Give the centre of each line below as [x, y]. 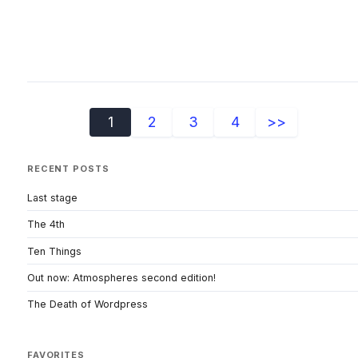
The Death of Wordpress [88, 304]
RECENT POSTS [68, 169]
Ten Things [54, 251]
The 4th [46, 225]
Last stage [52, 197]
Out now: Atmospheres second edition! [121, 278]
